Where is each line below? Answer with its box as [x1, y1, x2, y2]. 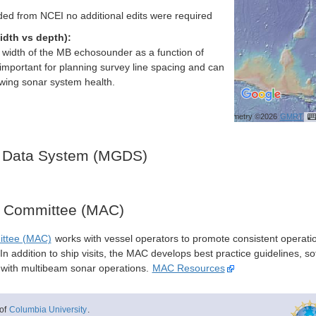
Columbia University [8, 304, 87, 315]
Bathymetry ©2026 [212, 112, 279, 121]
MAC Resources [152, 263, 225, 274]
